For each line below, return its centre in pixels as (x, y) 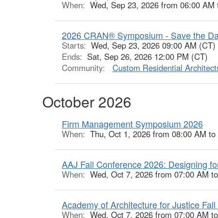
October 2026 (87, 101)
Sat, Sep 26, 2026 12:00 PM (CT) (147, 56)
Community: (85, 68)
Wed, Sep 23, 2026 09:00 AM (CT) (153, 45)
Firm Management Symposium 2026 (132, 124)
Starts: (76, 45)
